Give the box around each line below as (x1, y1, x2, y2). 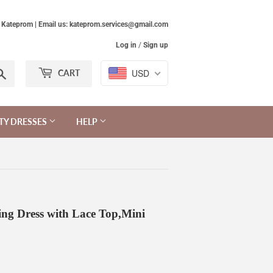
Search (7, 67, 33, 77)
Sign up (143, 41, 168, 49)
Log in (116, 41, 136, 49)
